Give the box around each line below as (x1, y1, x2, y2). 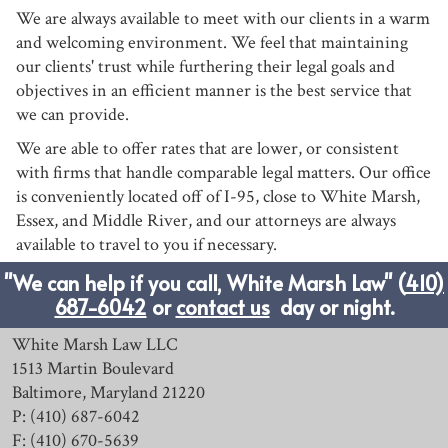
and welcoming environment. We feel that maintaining (16, 31, 408, 55)
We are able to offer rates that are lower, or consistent (16, 137, 399, 161)
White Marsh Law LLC (12, 333, 178, 357)
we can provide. (16, 103, 129, 127)
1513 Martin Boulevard (12, 357, 174, 381)
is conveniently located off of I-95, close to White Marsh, (16, 185, 420, 209)
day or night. (274, 293, 394, 322)
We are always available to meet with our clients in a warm (16, 7, 430, 31)
